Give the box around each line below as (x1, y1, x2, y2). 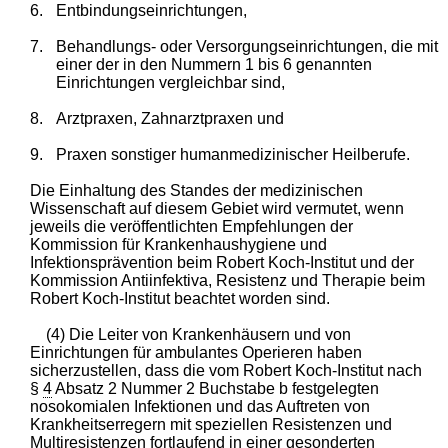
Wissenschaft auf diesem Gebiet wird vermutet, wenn (30, 199, 405, 217)
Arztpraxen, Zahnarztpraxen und (55, 109, 284, 127)
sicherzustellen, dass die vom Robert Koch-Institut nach (30, 361, 423, 379)
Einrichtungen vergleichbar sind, (55, 73, 285, 91)
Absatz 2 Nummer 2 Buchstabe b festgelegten (52, 379, 380, 397)
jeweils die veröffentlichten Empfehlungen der (30, 217, 354, 235)
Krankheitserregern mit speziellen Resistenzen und (30, 415, 393, 433)
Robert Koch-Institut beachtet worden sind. (30, 289, 331, 307)
